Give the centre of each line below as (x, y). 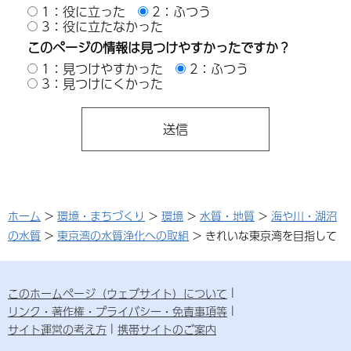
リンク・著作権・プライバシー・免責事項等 (118, 311)
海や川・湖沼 (304, 215)
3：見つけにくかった (102, 84)
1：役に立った (83, 12)
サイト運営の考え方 (57, 329)
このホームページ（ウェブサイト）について (118, 293)
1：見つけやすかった (102, 69)
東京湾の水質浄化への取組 (123, 235)
